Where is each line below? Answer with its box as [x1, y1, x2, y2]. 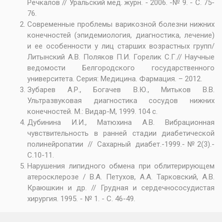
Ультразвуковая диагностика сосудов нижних [27, 96, 215, 105]
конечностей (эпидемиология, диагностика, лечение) [27, 31, 215, 40]
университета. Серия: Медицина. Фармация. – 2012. [27, 74, 202, 83]
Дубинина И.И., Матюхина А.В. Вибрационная [27, 118, 215, 127]
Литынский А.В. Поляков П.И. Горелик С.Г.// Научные [27, 53, 215, 61]
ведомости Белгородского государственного [27, 63, 215, 72]
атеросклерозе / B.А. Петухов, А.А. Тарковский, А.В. [27, 172, 215, 181]
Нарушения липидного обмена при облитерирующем [27, 162, 215, 170]
